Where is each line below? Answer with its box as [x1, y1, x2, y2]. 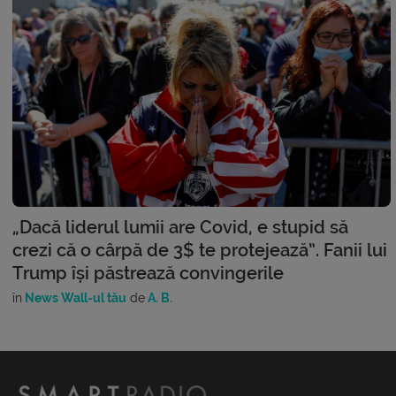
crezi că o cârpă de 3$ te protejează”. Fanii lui [12, 240, 387, 261]
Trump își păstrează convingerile [12, 263, 284, 284]
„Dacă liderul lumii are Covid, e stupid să [12, 217, 348, 238]
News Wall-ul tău [22, 291, 126, 305]
